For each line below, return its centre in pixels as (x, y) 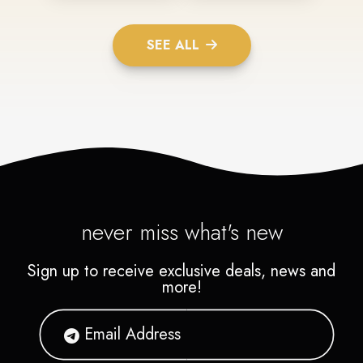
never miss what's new (181, 232)
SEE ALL (173, 45)
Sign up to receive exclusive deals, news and (181, 271)
